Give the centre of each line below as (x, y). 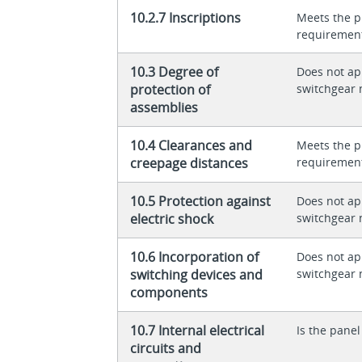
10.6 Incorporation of (195, 257)
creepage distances (189, 163)
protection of (170, 89)
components (169, 292)
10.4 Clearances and (192, 145)
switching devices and (197, 274)
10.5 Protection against (201, 201)
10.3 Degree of (175, 72)
